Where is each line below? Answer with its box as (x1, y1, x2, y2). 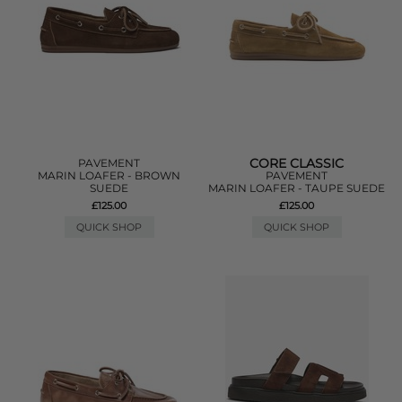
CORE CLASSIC (249, 154, 345, 171)
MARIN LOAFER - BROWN (38, 168, 181, 182)
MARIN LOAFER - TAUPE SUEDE (208, 180, 386, 195)
